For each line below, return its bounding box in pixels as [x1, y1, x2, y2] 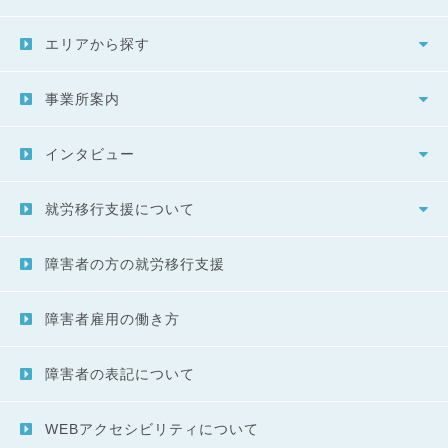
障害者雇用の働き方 [45, 311, 180, 328]
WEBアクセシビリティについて [45, 421, 259, 438]
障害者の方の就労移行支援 [45, 256, 225, 273]
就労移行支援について [45, 201, 195, 218]
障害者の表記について [45, 366, 195, 383]
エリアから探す [45, 36, 150, 53]
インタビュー [45, 146, 135, 163]
